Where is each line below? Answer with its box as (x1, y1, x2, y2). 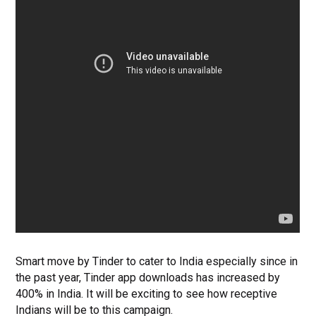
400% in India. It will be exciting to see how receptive (16, 286, 278, 300)
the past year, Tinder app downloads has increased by (16, 270, 281, 284)
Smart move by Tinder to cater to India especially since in (16, 254, 298, 268)
